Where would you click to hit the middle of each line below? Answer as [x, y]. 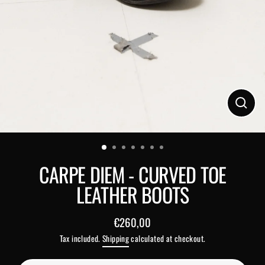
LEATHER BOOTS [132, 195]
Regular [142, 229]
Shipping [116, 239]
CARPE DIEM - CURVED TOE [132, 174]
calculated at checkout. [167, 239]
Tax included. [81, 239]
